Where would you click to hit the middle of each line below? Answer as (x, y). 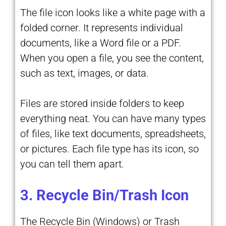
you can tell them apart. (72, 164)
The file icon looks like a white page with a (113, 12)
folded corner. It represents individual (102, 27)
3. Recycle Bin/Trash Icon (104, 195)
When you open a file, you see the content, (112, 58)
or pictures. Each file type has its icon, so (109, 149)
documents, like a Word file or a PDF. (101, 43)
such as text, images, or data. (84, 73)
